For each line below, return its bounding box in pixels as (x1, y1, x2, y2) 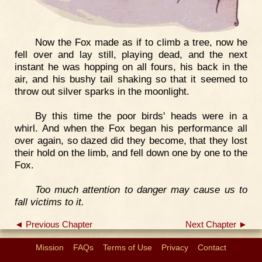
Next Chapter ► (185, 220, 247, 230)
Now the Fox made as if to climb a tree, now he (35, 36, 247, 49)
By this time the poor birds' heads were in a (35, 109, 247, 122)
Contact (198, 242, 226, 252)
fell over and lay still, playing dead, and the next (15, 49, 247, 61)
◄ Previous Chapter (15, 220, 92, 230)
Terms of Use (103, 242, 152, 252)
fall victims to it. (15, 195, 84, 208)
